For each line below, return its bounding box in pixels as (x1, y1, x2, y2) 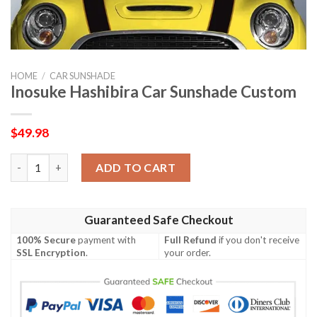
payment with (76, 234, 137, 246)
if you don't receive (217, 234, 300, 246)
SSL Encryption (16, 246, 86, 258)
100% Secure (16, 234, 76, 246)
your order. (164, 246, 212, 258)
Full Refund (164, 234, 217, 246)
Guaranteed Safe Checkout (83, 212, 234, 227)
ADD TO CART (96, 160, 176, 174)
